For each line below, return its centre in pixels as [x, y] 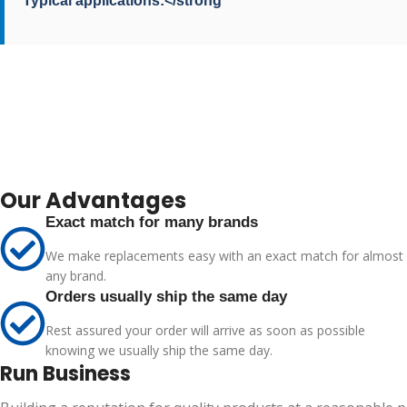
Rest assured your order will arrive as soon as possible [205, 330]
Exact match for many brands [152, 222]
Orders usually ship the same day [166, 297]
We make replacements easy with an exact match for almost [224, 256]
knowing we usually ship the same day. [159, 350]
